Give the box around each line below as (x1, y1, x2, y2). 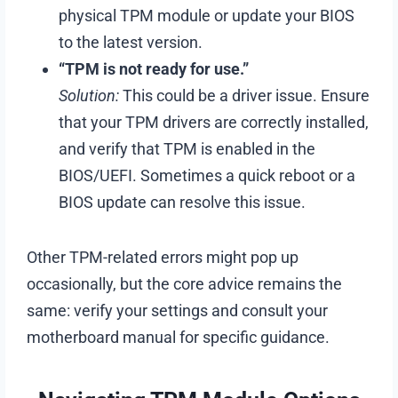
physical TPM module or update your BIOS (59, 5, 355, 25)
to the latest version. (59, 32, 203, 52)
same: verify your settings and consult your (27, 300, 329, 320)
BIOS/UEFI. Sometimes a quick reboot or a (59, 165, 356, 185)
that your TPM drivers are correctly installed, (59, 112, 370, 131)
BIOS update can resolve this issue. (59, 192, 306, 211)
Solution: (59, 85, 120, 105)
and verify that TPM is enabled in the (59, 139, 316, 158)
